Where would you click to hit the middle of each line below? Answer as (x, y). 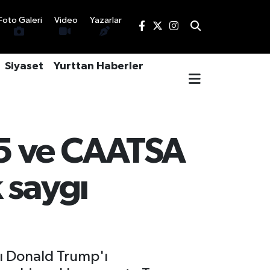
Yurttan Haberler (98, 67)
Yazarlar (105, 20)
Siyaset (24, 67)
